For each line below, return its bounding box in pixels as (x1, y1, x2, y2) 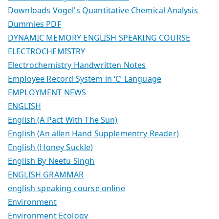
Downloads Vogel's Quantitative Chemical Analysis (8, 5, 198, 16)
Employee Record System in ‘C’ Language (8, 73, 162, 85)
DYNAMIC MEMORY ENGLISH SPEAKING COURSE (8, 32, 191, 44)
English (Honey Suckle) (8, 142, 93, 153)
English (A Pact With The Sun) (8, 114, 118, 126)
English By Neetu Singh (8, 155, 95, 167)
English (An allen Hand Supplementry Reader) (8, 128, 179, 139)
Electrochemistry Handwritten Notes (8, 60, 146, 71)
